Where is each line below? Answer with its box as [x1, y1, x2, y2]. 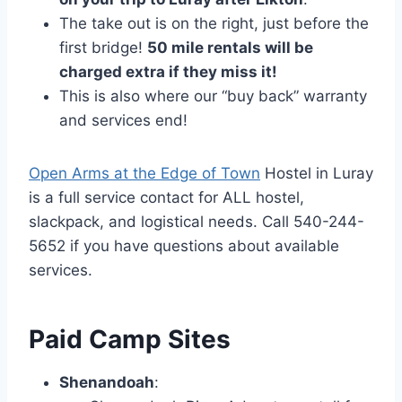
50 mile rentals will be [147, 39, 313, 57]
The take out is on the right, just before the [59, 14, 369, 33]
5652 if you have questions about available [29, 237, 339, 256]
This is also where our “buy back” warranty [59, 87, 367, 106]
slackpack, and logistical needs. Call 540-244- [29, 213, 364, 232]
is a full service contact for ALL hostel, [29, 188, 304, 207]
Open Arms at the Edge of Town [29, 164, 260, 183]
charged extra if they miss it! [59, 63, 277, 82]
